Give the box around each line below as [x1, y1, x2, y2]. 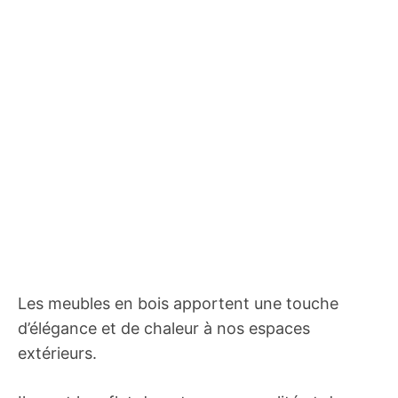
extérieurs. [18, 344, 97, 362]
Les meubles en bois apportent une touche [18, 294, 338, 313]
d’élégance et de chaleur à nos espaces [18, 319, 310, 338]
